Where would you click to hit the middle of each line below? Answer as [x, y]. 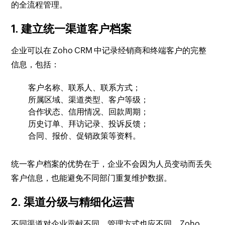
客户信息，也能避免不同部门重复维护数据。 [92, 178]
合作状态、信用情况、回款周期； [89, 112]
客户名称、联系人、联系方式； [85, 88]
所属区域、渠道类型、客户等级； [89, 100]
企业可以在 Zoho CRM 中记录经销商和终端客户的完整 [109, 51]
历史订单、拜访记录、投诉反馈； [89, 124]
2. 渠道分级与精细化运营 [73, 202]
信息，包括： [35, 65]
